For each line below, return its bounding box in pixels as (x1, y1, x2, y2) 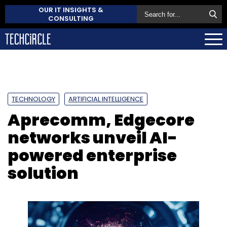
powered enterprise (8, 143, 177, 167)
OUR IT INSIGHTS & (39, 5, 103, 15)
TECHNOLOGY (12, 94, 55, 104)
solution (8, 161, 79, 184)
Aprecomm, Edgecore (8, 108, 195, 131)
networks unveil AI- (8, 126, 177, 149)
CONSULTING (48, 14, 94, 23)
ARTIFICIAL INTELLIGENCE (68, 94, 143, 104)
